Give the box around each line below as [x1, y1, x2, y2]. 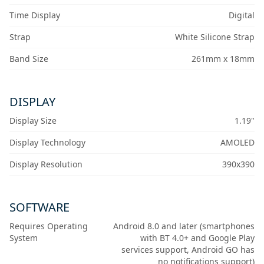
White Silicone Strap [174, 31, 255, 43]
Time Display [9, 9, 60, 21]
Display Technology [9, 137, 85, 148]
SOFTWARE [9, 199, 70, 216]
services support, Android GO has [121, 244, 255, 256]
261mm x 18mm [191, 53, 255, 65]
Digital [228, 9, 255, 21]
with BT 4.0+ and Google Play [140, 232, 255, 244]
